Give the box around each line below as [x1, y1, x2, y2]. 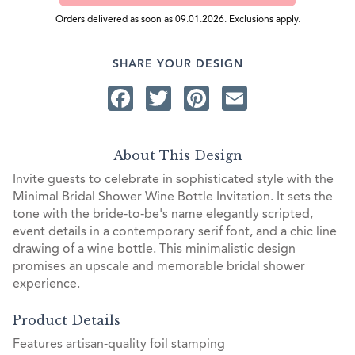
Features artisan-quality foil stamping [13, 338, 225, 351]
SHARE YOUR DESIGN [112, 58, 243, 70]
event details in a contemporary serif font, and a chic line [13, 226, 337, 239]
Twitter [171, 85, 248, 111]
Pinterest [209, 85, 310, 111]
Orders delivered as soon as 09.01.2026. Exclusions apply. [55, 14, 300, 25]
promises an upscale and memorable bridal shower [13, 261, 305, 274]
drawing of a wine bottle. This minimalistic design [13, 243, 296, 257]
